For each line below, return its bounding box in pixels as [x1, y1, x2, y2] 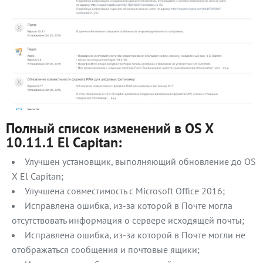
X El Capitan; [12, 170, 63, 183]
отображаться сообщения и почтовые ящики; [12, 244, 200, 256]
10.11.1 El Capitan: [6, 133, 122, 152]
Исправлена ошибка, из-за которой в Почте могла [25, 200, 232, 212]
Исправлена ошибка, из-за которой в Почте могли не [25, 229, 245, 241]
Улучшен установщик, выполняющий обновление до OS [25, 156, 256, 168]
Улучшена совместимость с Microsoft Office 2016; [25, 185, 225, 197]
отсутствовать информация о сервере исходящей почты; [12, 214, 244, 227]
